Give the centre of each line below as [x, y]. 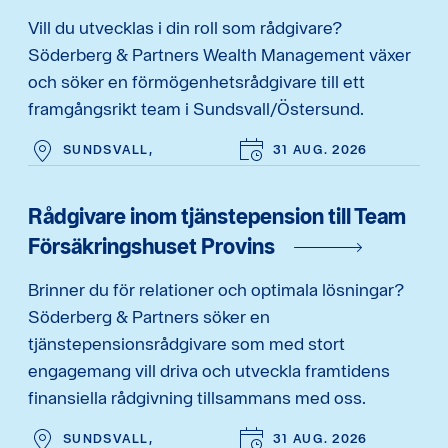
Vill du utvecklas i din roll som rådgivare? [185, 27]
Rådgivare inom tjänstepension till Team [217, 215]
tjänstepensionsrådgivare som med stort [186, 343]
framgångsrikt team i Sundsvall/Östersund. [196, 108]
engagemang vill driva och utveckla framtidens [209, 370]
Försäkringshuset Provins [151, 245]
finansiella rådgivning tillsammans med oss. [197, 397]
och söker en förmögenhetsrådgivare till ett [196, 81]
